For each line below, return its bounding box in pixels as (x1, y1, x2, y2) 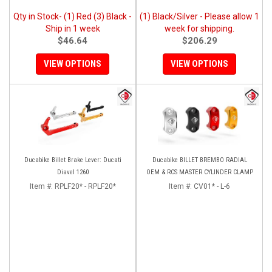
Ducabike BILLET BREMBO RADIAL (152, 155, 247, 164)
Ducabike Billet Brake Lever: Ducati (24, 155, 121, 164)
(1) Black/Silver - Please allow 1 (140, 11, 259, 21)
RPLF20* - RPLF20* (54, 182, 116, 191)
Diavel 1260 (56, 168, 89, 176)
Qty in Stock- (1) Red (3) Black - (13, 11, 132, 21)
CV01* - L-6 (194, 182, 230, 191)
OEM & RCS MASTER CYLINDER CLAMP (146, 168, 253, 176)
